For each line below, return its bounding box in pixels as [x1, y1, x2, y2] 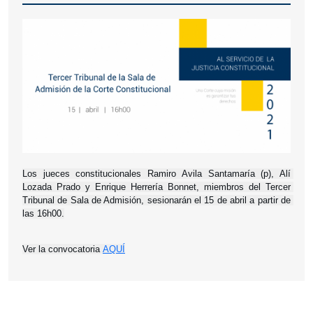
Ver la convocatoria [22, 243, 103, 254]
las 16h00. [22, 208, 64, 219]
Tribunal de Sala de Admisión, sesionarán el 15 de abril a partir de [22, 194, 291, 205]
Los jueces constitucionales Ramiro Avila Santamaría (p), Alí [22, 168, 291, 179]
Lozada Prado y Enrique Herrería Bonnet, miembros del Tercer [22, 181, 291, 192]
